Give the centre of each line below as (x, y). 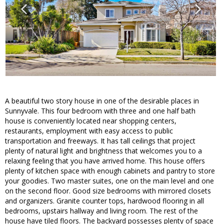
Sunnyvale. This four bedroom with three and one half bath (100, 111)
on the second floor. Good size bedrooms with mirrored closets (108, 191)
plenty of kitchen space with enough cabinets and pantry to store (110, 171)
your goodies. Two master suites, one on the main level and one (109, 181)
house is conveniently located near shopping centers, (91, 121)
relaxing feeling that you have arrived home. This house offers (105, 161)
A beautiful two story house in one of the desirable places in (102, 101)
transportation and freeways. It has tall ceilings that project (100, 141)
